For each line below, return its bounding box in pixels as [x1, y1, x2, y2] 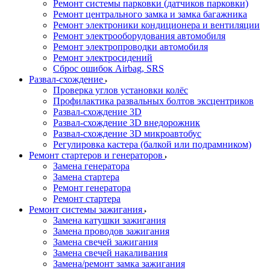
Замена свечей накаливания [53, 248, 168, 258]
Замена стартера [53, 172, 119, 182]
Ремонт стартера [53, 193, 121, 204]
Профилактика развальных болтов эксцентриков [53, 96, 254, 106]
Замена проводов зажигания [53, 226, 169, 236]
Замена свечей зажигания [53, 237, 158, 247]
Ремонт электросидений [53, 52, 152, 63]
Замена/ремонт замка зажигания [53, 259, 185, 269]
